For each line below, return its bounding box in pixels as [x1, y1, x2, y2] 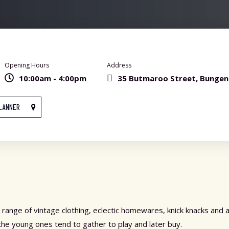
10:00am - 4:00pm [19, 73, 86, 83]
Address [107, 61, 131, 70]
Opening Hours [5, 61, 49, 70]
